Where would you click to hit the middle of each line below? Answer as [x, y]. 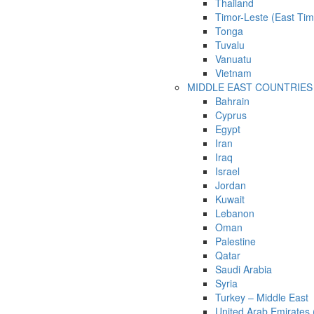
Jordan [231, 185]
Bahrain [232, 101]
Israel [227, 171]
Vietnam [233, 73]
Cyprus [231, 115]
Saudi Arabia [244, 269]
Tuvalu [230, 45]
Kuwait [230, 199]
